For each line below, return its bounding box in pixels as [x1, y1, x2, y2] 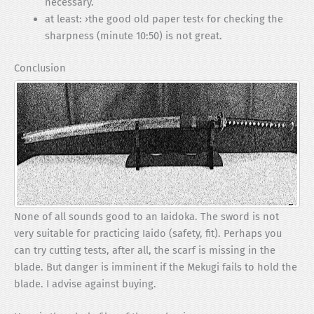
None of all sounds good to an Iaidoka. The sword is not [14, 210, 279, 224]
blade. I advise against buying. [14, 278, 156, 291]
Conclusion [14, 62, 66, 75]
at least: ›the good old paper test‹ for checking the [44, 13, 283, 26]
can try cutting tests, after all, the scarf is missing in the [14, 244, 275, 257]
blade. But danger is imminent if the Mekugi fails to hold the [14, 261, 297, 274]
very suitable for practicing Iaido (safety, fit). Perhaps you [14, 227, 282, 240]
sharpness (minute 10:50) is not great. [44, 29, 222, 43]
